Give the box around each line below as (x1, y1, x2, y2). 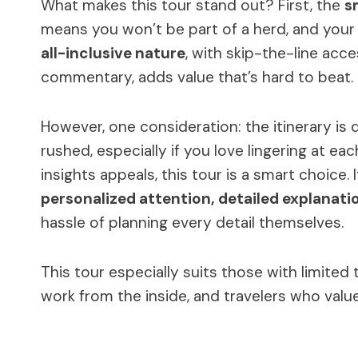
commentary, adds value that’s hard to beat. (41, 66, 353, 87)
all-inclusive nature (41, 42, 185, 63)
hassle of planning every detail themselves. (41, 212, 344, 233)
